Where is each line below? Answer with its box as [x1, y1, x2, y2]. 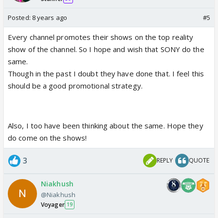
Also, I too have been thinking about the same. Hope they [8, 120, 203, 130]
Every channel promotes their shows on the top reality [8, 32, 194, 42]
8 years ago [32, 13, 67, 22]
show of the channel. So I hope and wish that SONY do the [8, 44, 204, 54]
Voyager [41, 200, 65, 209]
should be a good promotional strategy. [8, 80, 143, 91]
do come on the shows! [8, 132, 87, 143]
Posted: [8, 13, 32, 22]
